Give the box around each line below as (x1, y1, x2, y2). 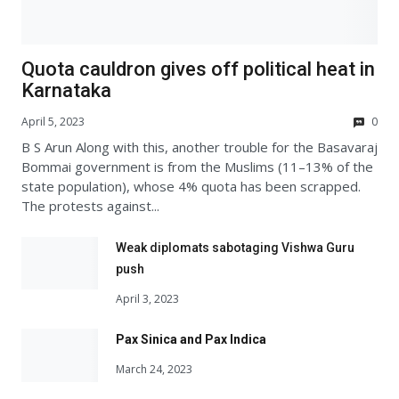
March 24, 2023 (116, 362, 192, 378)
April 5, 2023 (21, 113, 85, 129)
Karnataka (21, 79, 111, 102)
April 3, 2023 (116, 290, 179, 306)
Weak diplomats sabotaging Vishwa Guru (116, 240, 354, 255)
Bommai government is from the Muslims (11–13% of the (21, 157, 373, 175)
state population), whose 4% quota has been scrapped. (21, 176, 361, 195)
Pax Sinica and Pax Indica (116, 331, 266, 346)
